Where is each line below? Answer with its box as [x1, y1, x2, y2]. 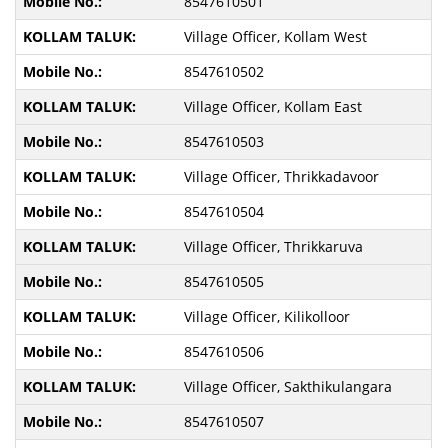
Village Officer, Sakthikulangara [183, 377, 392, 396]
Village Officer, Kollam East [183, 97, 362, 116]
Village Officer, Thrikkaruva [183, 237, 363, 256]
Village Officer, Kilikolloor [183, 307, 350, 326]
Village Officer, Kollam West [183, 27, 367, 46]
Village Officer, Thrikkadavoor [183, 167, 379, 186]
